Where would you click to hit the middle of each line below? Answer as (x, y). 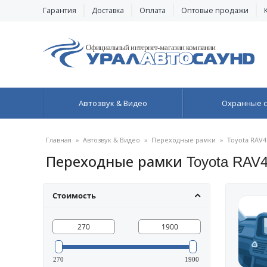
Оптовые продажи (215, 10)
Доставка (108, 10)
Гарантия (60, 10)
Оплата (153, 10)
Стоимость (74, 195)
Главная (59, 140)
